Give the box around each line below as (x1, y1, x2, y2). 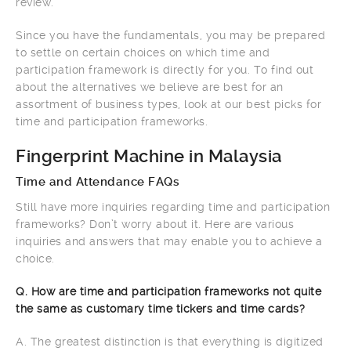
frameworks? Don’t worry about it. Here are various (16, 217, 294, 230)
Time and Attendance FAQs (16, 174, 179, 189)
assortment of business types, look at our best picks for (16, 97, 321, 110)
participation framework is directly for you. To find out (16, 63, 313, 76)
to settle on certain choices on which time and (16, 45, 270, 59)
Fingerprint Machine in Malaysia (16, 146, 282, 166)
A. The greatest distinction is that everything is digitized (16, 335, 324, 348)
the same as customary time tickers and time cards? (16, 302, 305, 315)
